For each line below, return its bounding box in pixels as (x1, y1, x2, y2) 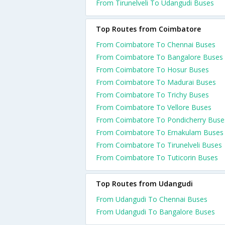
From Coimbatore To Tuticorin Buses (96, 153, 218, 162)
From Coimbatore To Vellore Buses (96, 102, 211, 112)
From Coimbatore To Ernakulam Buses (96, 128, 223, 137)
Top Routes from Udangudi (96, 179, 193, 188)
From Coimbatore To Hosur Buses (96, 65, 209, 74)
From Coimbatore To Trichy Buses (96, 90, 209, 99)
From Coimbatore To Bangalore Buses (96, 52, 223, 62)
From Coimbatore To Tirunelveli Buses (96, 140, 222, 150)
